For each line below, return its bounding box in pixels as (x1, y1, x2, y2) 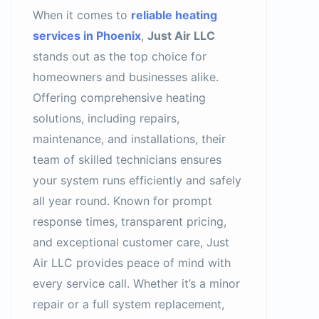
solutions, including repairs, (33, 111, 179, 125)
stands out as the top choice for (33, 49, 206, 63)
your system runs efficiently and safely (33, 173, 241, 187)
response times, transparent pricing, (33, 214, 226, 229)
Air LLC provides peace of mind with (33, 256, 231, 270)
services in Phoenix (33, 28, 141, 43)
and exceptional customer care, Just (33, 235, 229, 249)
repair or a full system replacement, (33, 297, 224, 311)
